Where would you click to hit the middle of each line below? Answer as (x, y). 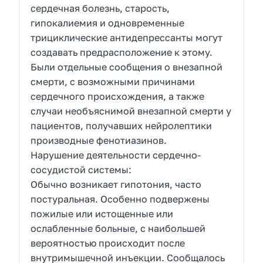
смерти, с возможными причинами (113, 81)
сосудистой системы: (84, 169)
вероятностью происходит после (108, 243)
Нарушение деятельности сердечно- (116, 155)
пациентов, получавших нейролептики (122, 125)
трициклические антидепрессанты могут (127, 37)
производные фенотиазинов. (100, 140)
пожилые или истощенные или (102, 213)
